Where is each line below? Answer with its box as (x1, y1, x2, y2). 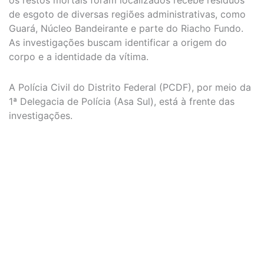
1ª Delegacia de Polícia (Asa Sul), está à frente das (9, 95, 235, 108)
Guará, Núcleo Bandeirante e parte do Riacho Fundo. (9, 22, 243, 35)
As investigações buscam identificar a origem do (9, 37, 227, 49)
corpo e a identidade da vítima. (9, 51, 148, 63)
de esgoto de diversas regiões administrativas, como (9, 8, 246, 21)
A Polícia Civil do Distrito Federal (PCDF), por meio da (9, 81, 251, 94)
